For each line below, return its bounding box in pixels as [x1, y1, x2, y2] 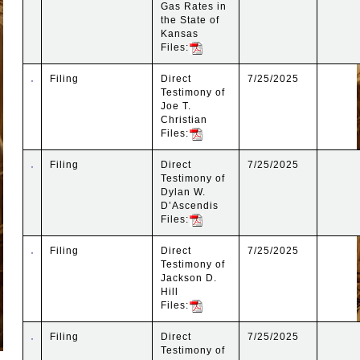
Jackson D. [161, 272, 218, 284]
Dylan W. [161, 186, 207, 198]
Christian [161, 113, 208, 125]
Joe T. [161, 100, 192, 112]
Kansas [161, 27, 199, 39]
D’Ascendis [161, 199, 219, 211]
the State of [161, 14, 220, 26]
